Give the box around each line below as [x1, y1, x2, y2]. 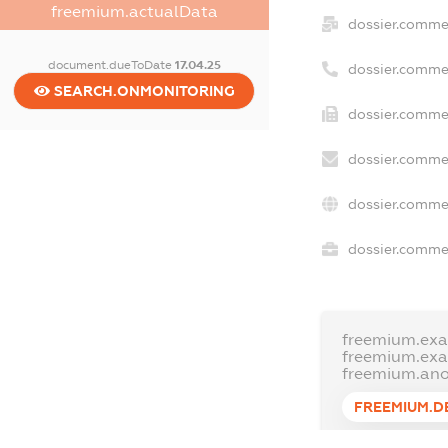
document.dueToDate [47, 57, 175, 72]
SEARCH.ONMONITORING [49, 82, 235, 99]
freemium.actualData [50, 2, 218, 20]
